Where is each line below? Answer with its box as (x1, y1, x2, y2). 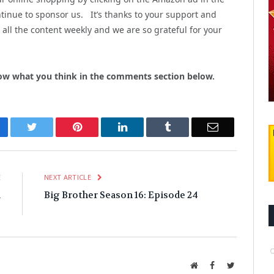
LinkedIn (126, 120, 167, 132)
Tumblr (170, 120, 203, 132)
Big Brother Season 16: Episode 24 (44, 188, 198, 201)
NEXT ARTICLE (44, 172, 94, 182)
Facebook (214, 260, 247, 269)
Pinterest (81, 120, 120, 132)
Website (197, 260, 224, 269)
